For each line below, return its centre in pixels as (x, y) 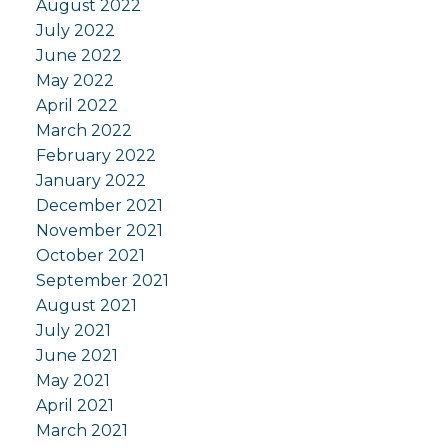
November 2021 (99, 231)
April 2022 (76, 106)
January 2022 (90, 181)
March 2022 (83, 131)
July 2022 (75, 31)
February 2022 (95, 156)
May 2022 (74, 81)
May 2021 (72, 381)
